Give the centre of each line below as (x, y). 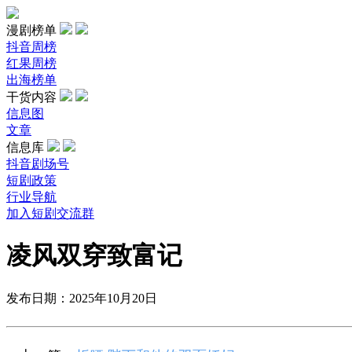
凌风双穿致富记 (94, 256)
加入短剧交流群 (50, 213)
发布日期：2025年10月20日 (82, 298)
